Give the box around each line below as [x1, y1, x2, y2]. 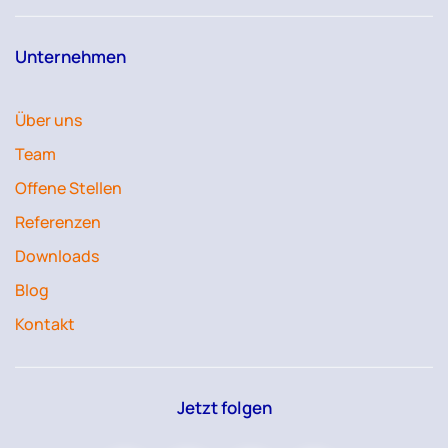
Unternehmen [15, 45, 126, 68]
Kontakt [15, 313, 75, 335]
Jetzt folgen [176, 396, 272, 419]
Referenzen [15, 211, 101, 233]
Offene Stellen [15, 177, 122, 199]
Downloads [15, 245, 99, 267]
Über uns [15, 109, 82, 131]
